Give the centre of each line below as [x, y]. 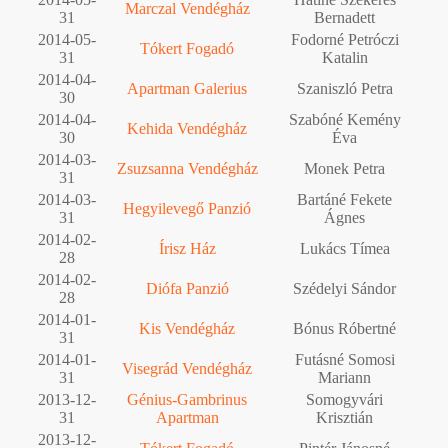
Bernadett [344, 17]
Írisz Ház [187, 248]
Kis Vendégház [187, 328]
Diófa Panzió [187, 288]
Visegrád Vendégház [187, 368]
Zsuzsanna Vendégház [187, 168]
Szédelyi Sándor [344, 288]
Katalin [344, 57]
